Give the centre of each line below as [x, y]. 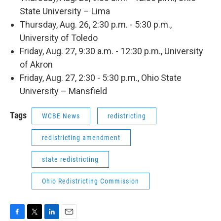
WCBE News [61, 116]
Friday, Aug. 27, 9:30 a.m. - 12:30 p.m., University [111, 51]
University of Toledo [59, 38]
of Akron [36, 64]
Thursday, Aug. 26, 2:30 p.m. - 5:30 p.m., [96, 24]
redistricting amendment [81, 138]
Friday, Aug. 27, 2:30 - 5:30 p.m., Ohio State [101, 78]
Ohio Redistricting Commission [91, 181]
